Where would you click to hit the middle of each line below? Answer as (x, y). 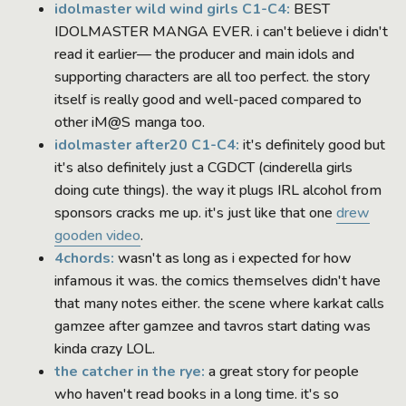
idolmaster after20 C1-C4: (147, 145)
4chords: (84, 258)
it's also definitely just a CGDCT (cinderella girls (203, 167)
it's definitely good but (312, 145)
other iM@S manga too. (130, 122)
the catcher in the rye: (130, 371)
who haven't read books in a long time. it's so (197, 394)
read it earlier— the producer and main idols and (204, 54)
